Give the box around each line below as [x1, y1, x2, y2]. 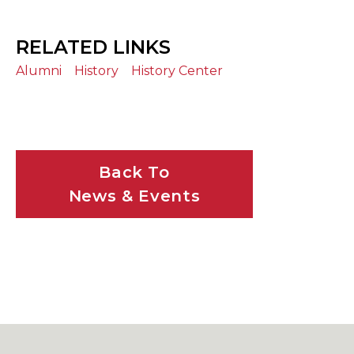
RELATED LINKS [16, 36, 171, 59]
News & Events [68, 186, 201, 206]
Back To [99, 163, 170, 183]
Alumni [16, 63, 62, 79]
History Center [131, 63, 223, 79]
